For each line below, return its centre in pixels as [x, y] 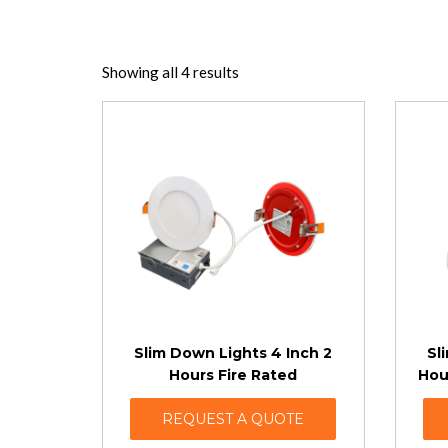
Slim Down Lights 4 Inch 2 [233, 353]
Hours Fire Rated [233, 375]
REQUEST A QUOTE [233, 419]
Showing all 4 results [170, 72]
